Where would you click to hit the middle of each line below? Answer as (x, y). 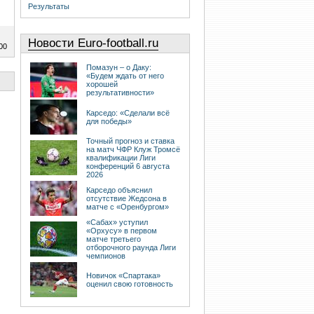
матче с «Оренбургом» (128, 207)
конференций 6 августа (128, 166)
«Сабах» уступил (117, 223)
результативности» (120, 93)
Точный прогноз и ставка (130, 141)
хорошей (102, 84)
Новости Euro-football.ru (93, 43)
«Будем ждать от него (125, 76)
